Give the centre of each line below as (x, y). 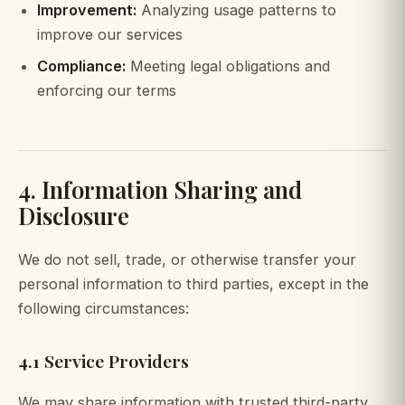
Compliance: (81, 66)
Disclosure (74, 215)
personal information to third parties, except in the (193, 284)
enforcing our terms (106, 91)
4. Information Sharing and (160, 188)
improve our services (109, 35)
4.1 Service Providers (104, 361)
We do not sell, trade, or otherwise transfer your (187, 260)
